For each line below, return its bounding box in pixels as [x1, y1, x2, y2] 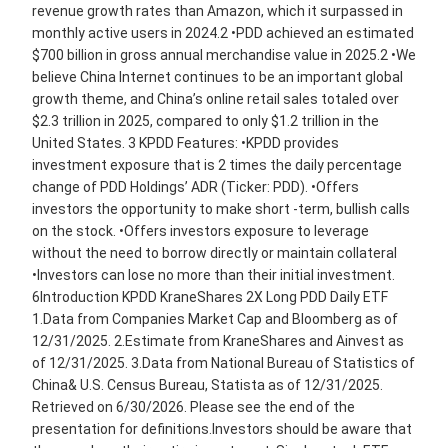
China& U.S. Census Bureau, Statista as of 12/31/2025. [32, 376, 383, 393]
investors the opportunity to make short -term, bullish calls [32, 200, 410, 217]
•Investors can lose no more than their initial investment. [32, 266, 395, 283]
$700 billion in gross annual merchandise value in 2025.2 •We [32, 46, 416, 63]
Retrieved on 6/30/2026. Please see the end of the [32, 398, 355, 415]
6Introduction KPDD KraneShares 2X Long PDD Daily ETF [32, 288, 388, 305]
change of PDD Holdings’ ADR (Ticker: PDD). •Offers [32, 178, 359, 195]
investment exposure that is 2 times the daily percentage [32, 156, 402, 173]
